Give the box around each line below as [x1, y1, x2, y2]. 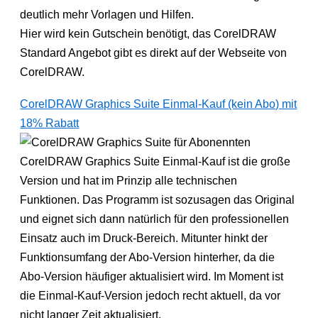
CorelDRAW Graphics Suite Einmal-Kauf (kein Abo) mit [20, 97, 297, 110]
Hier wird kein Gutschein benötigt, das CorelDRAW [20, 27, 277, 40]
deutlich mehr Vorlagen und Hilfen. [20, 8, 194, 21]
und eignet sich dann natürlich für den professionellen [20, 212, 290, 225]
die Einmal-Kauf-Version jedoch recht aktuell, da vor [20, 289, 281, 302]
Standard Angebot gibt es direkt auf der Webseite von [20, 46, 287, 59]
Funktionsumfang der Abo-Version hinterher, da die [20, 251, 275, 263]
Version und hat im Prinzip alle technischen [20, 174, 238, 187]
